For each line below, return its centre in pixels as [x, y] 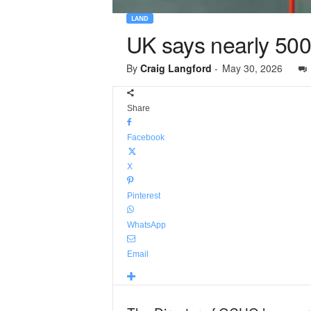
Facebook [145, 137]
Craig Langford [176, 68]
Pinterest [143, 196]
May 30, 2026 [252, 68]
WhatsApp [146, 225]
